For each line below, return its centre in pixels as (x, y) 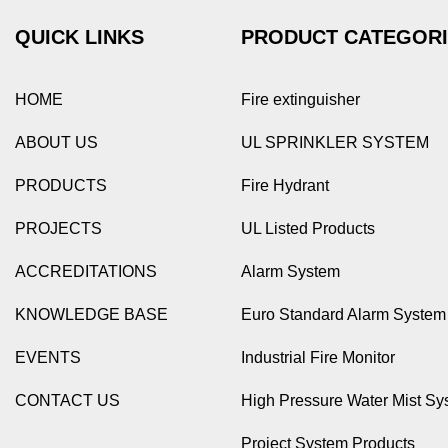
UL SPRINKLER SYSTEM (335, 143)
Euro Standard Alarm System (343, 315)
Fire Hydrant (285, 186)
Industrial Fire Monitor (318, 358)
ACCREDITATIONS (86, 272)
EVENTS (48, 358)
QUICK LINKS (80, 37)
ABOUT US (57, 143)
